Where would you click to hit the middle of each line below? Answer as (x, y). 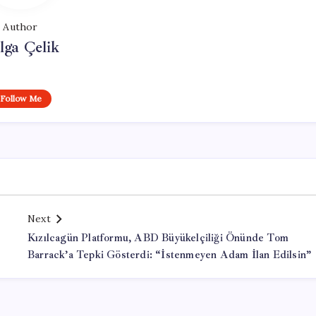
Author (20, 27)
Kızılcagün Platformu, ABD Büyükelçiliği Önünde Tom (158, 238)
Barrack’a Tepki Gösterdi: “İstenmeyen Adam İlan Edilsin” (170, 255)
